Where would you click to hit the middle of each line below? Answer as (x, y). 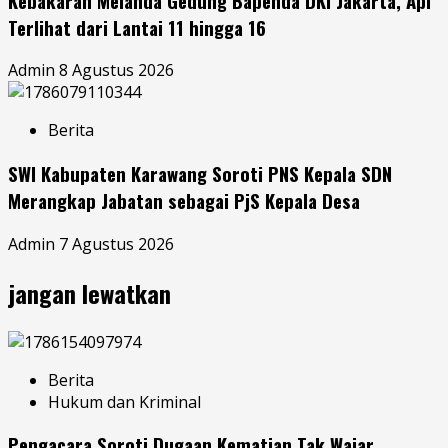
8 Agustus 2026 (116, 70)
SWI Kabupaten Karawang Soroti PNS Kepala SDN (200, 173)
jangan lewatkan (89, 292)
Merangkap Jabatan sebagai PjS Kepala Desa (184, 200)
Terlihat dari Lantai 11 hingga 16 (137, 27)
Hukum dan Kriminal (124, 401)
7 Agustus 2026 (116, 243)
